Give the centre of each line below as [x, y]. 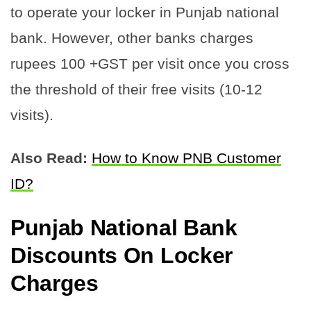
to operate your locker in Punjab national [145, 12]
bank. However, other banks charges [132, 37]
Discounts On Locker [121, 255]
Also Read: [49, 158]
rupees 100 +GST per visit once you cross [150, 63]
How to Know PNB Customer [186, 158]
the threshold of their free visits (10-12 [136, 89]
